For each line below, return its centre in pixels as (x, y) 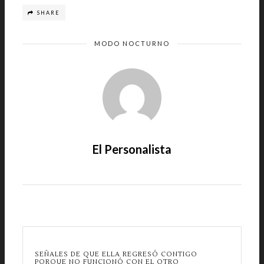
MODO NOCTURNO (132, 43)
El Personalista (132, 149)
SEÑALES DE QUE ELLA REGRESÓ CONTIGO (116, 254)
